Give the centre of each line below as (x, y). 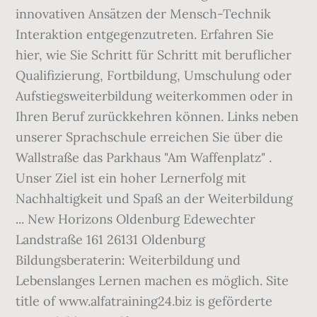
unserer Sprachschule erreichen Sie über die (150, 137)
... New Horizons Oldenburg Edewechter (136, 219)
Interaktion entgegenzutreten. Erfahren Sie (145, 34)
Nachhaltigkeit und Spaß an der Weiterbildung (155, 198)
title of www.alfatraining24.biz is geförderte (144, 301)
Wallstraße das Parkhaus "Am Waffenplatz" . (144, 157)
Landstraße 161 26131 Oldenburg (111, 240)
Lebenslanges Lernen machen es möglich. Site (152, 281)
